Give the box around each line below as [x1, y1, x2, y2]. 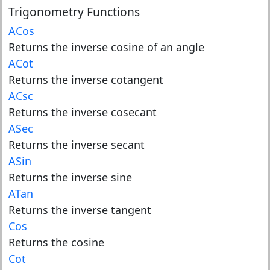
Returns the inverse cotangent [8, 72, 163, 87]
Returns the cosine [8, 235, 104, 250]
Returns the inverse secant [8, 137, 145, 152]
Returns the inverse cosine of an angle [8, 40, 204, 54]
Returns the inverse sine [8, 170, 132, 184]
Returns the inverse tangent [8, 202, 151, 217]
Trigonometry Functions [8, 4, 140, 20]
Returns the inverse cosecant [8, 105, 157, 119]
